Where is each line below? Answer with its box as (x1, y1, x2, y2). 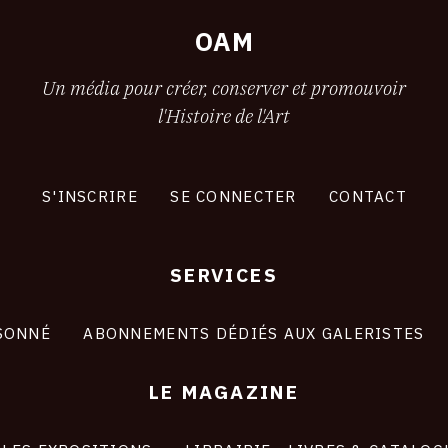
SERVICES (169, 261, 279, 287)
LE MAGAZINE (148, 378, 300, 404)
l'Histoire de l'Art (158, 102, 290, 128)
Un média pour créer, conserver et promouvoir (42, 74, 406, 100)
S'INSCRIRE (41, 185, 138, 206)
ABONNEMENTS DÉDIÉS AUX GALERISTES (82, 322, 425, 343)
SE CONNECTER (169, 185, 297, 206)
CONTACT (328, 185, 407, 206)
